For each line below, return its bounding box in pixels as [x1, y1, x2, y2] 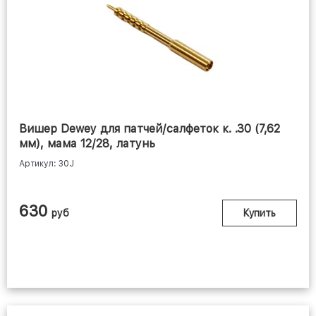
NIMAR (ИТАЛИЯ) [108, 65, 208, 79]
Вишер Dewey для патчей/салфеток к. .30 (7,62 [19, 122, 280, 136]
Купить [243, 207, 276, 219]
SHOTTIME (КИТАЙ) [97, 257, 212, 272]
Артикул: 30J [19, 159, 74, 169]
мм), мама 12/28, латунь [19, 137, 155, 151]
